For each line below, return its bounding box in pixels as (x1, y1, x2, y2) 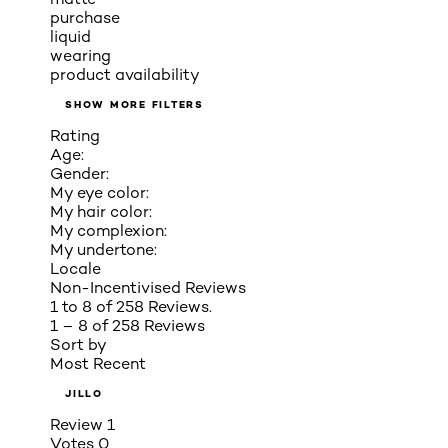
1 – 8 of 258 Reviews (50, 315, 205, 335)
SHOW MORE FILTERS (65, 97, 204, 111)
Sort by (50, 334, 107, 354)
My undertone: (50, 239, 157, 259)
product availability (50, 64, 200, 84)
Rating (50, 125, 100, 145)
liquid (50, 26, 91, 46)
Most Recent (50, 353, 146, 373)
